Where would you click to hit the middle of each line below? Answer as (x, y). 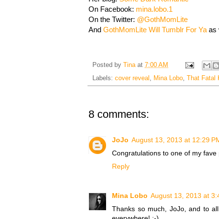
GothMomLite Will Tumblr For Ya (155, 30)
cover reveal (132, 78)
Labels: (104, 78)
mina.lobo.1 (154, 9)
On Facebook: (112, 9)
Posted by (108, 65)
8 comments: (119, 114)
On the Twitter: (113, 20)
